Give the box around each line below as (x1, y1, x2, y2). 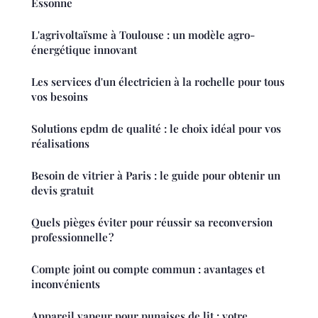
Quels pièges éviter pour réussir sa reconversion (31, 215, 273, 230)
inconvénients (31, 277, 100, 292)
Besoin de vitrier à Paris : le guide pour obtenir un (31, 168, 280, 183)
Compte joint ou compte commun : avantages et (31, 262, 265, 277)
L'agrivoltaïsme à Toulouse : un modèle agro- (31, 28, 255, 43)
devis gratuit (31, 183, 94, 198)
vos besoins (31, 89, 88, 104)
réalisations (31, 136, 89, 151)
